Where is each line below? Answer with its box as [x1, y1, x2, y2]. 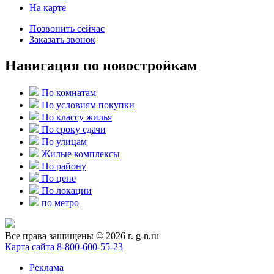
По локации [42, 185, 92, 196]
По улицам [42, 136, 87, 147]
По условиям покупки [42, 99, 135, 110]
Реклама [29, 262, 64, 273]
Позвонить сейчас [29, 23, 105, 34]
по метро [42, 197, 79, 208]
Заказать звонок [29, 34, 95, 45]
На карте [29, 2, 66, 13]
